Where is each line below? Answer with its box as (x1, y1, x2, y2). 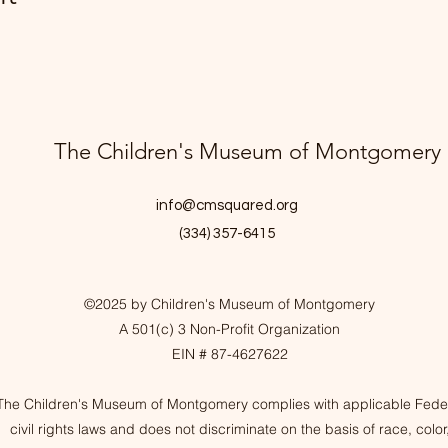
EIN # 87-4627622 (171, 344, 288, 363)
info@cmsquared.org (156, 197, 298, 213)
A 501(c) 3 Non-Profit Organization (119, 319, 340, 338)
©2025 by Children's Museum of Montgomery (84, 294, 375, 313)
